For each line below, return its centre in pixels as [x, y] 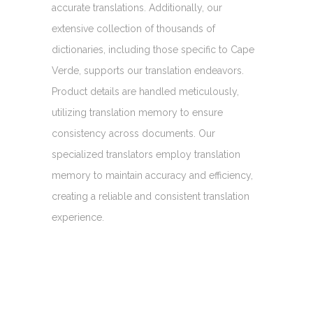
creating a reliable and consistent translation [151, 196]
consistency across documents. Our [133, 133]
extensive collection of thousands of [133, 28]
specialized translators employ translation [146, 154]
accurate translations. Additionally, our [137, 7]
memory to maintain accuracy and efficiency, [152, 175]
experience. [78, 217]
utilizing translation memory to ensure [137, 112]
